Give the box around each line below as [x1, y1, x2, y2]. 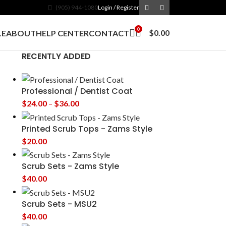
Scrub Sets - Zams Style [21, 160, 119, 173]
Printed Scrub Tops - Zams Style [21, 123, 152, 135]
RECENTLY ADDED [21, 50, 91, 62]
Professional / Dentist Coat [21, 85, 133, 97]
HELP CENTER [36, 28, 89, 38]
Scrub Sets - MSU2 [21, 198, 97, 210]
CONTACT [89, 28, 129, 38]
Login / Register [98, 4, 139, 11]
